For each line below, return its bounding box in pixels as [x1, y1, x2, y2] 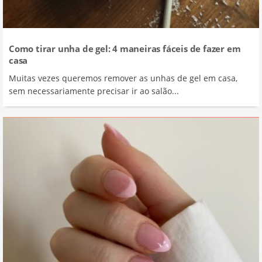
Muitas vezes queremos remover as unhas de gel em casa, [9, 73, 237, 84]
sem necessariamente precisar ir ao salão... [9, 85, 179, 97]
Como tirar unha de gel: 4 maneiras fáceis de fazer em [9, 43, 241, 55]
